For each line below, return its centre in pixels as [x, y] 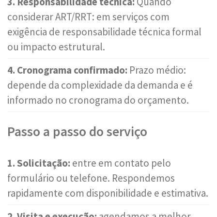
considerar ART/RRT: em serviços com [88, 17]
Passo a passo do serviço [77, 131]
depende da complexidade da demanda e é [100, 85]
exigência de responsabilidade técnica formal [104, 32]
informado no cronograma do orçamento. [98, 100]
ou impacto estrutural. [56, 47]
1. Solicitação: [39, 163]
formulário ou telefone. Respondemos [91, 178]
